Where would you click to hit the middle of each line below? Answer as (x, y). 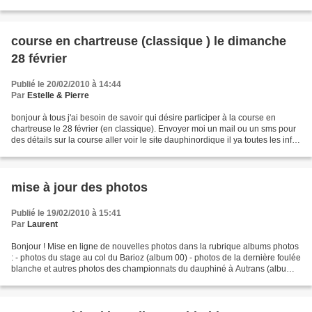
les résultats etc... (44, 151)
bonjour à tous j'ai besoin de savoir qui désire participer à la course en (143, 117)
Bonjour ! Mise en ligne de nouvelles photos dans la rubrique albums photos (155, 246)
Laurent (42, 224)
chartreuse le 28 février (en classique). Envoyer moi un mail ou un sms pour (154, 128)
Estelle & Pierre (58, 95)
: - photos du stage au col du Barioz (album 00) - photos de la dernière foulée (156, 257)
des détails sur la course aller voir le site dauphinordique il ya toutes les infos (156, 140)
